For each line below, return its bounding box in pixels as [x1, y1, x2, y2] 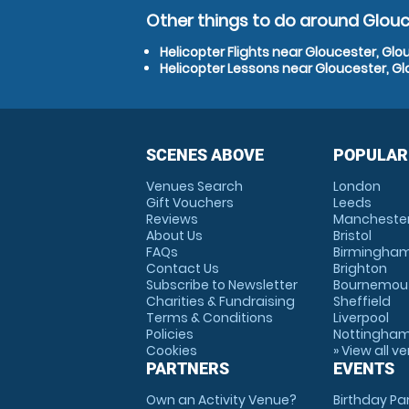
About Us [146, 226, 203, 245]
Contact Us [146, 259, 219, 278]
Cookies [146, 341, 197, 360]
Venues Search [146, 177, 243, 195]
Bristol [332, 226, 372, 245]
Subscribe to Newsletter [146, 276, 298, 294]
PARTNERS [146, 359, 229, 378]
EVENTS [332, 359, 394, 378]
